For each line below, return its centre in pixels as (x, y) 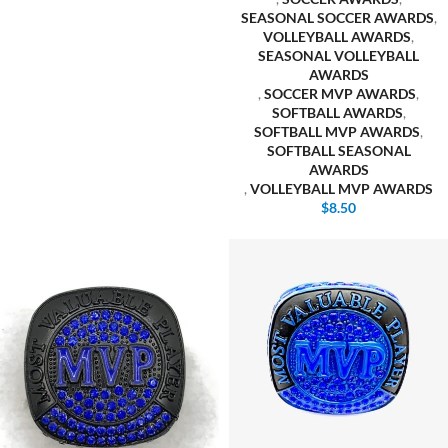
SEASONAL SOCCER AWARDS (337, 17)
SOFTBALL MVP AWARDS (337, 131)
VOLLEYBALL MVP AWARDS (341, 188)
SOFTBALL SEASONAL (338, 150)
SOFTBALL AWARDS (337, 112)
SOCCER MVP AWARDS (340, 93)
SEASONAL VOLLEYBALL (338, 55)
